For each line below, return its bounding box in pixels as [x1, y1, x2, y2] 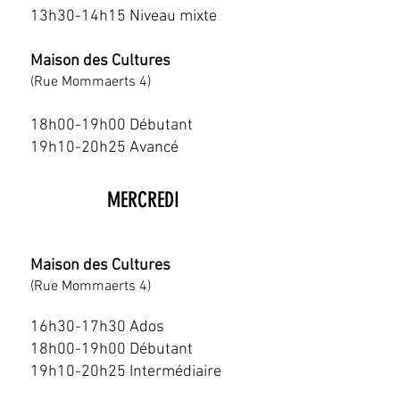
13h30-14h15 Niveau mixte [30, 7, 217, 26]
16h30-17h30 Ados [30, 318, 164, 337]
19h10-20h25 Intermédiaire [30, 362, 221, 381]
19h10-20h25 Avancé [30, 138, 179, 157]
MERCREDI [106, 187, 179, 212]
